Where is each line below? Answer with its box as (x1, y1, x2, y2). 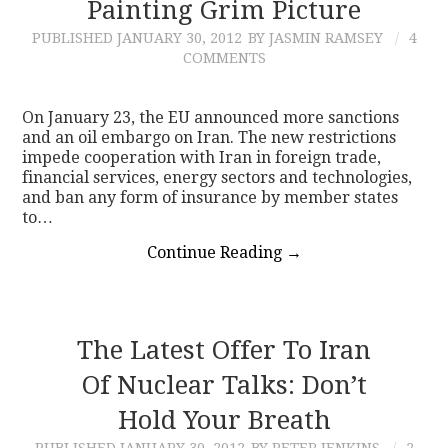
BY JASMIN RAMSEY (247, 29, 383, 46)
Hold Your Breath (117, 404, 331, 435)
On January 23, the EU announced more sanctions (22, 107, 400, 127)
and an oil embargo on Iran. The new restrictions (22, 127, 397, 147)
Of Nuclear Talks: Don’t (81, 369, 367, 400)
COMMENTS (182, 49, 266, 66)
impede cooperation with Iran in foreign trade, (22, 147, 382, 167)
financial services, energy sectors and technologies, (22, 167, 413, 187)
